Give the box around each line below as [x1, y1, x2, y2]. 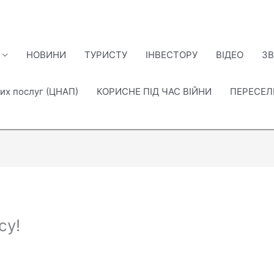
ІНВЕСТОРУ [146, 49, 198, 61]
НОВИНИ [26, 49, 66, 61]
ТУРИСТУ [84, 49, 127, 61]
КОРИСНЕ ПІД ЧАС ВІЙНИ [97, 86, 212, 97]
